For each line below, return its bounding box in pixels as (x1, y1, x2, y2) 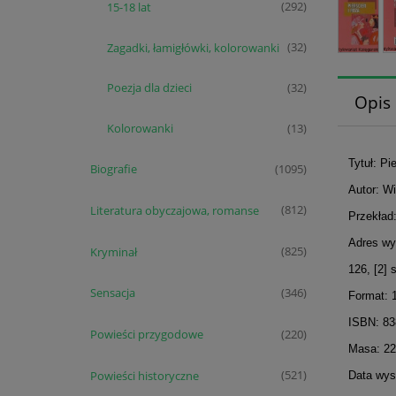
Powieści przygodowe (89, 326, 203, 343)
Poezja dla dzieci (107, 80, 192, 96)
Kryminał (89, 243, 137, 260)
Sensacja (89, 285, 135, 301)
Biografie (89, 160, 137, 177)
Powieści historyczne (89, 367, 199, 384)
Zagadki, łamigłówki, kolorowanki (107, 39, 279, 56)
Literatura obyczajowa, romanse (89, 202, 259, 218)
